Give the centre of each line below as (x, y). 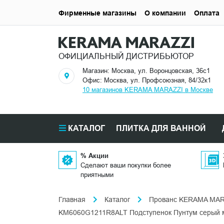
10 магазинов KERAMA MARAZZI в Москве (148, 90)
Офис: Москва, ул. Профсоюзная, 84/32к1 (147, 80)
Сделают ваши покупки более (126, 165)
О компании (165, 13)
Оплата (207, 13)
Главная (72, 200)
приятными (97, 175)
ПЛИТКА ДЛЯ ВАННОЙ (161, 128)
